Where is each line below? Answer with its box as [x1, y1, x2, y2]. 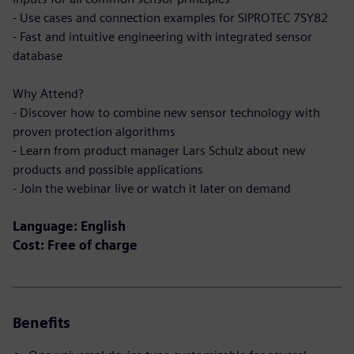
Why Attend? [13, 86, 84, 101]
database [13, 48, 62, 63]
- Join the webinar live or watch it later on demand [13, 181, 291, 196]
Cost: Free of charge [13, 238, 137, 253]
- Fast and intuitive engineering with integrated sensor [13, 29, 312, 44]
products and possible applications [13, 162, 203, 177]
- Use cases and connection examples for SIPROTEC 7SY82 [13, 10, 328, 25]
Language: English [13, 219, 126, 234]
